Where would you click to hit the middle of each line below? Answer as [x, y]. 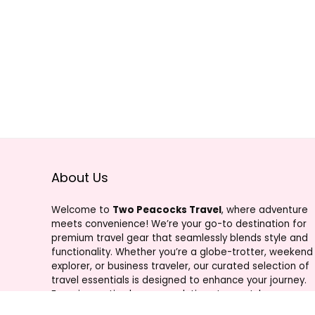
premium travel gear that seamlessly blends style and [179, 238]
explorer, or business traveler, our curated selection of [180, 266]
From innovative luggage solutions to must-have [166, 294]
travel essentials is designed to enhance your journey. [179, 280]
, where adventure [264, 210]
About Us [79, 177]
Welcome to [82, 210]
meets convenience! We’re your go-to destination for [179, 224]
